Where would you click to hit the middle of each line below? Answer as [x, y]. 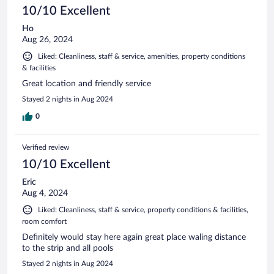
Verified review [46, 148]
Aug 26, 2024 [47, 40]
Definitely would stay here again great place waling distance [134, 238]
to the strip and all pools [68, 249]
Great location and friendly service [87, 84]
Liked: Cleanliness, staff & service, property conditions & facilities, [143, 210]
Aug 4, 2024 [45, 194]
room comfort [44, 222]
